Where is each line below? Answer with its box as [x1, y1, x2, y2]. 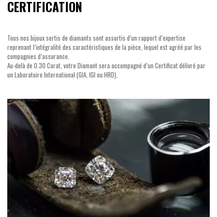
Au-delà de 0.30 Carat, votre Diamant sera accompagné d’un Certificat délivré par [7, 61, 205, 71]
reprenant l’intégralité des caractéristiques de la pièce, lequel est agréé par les [7, 42, 201, 52]
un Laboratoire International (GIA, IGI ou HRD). [7, 70, 118, 80]
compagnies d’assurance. [7, 51, 69, 62]
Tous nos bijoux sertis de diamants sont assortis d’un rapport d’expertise [7, 33, 186, 43]
